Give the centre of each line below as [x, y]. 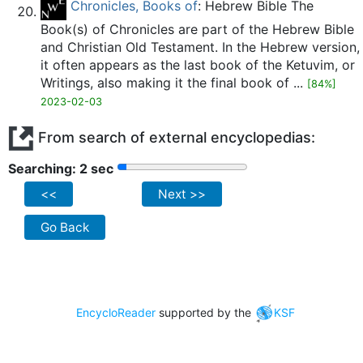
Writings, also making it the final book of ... [174, 83]
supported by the [205, 313]
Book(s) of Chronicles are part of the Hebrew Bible [197, 29]
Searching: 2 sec [61, 169]
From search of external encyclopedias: [175, 137]
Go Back [65, 227]
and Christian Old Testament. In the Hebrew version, [200, 47]
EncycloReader [116, 313]
